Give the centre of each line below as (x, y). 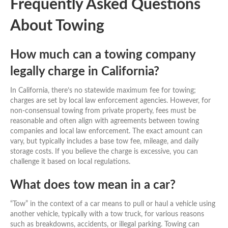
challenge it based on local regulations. (70, 162)
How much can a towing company (103, 55)
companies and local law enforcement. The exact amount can (106, 131)
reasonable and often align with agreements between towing (105, 121)
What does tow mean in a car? (93, 185)
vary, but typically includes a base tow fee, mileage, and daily (104, 141)
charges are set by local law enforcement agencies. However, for (110, 101)
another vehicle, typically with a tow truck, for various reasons (107, 214)
